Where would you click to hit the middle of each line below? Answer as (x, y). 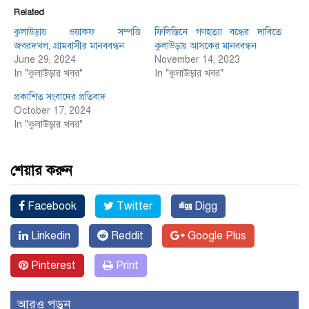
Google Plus (216, 236)
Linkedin (49, 236)
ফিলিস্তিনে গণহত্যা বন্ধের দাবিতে (218, 32)
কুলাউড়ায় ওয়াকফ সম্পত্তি (77, 32)
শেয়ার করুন (41, 171)
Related (29, 13)
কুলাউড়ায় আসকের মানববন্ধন (206, 46)
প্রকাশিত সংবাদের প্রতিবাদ (60, 97)
